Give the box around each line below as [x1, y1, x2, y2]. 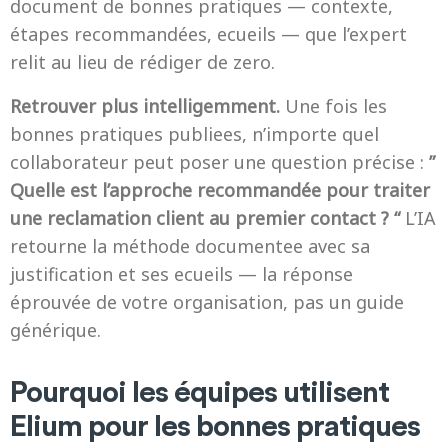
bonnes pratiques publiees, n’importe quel [10, 122, 379, 146]
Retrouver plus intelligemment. [10, 94, 280, 118]
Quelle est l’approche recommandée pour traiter [10, 178, 430, 202]
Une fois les [280, 94, 387, 118]
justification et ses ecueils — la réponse [10, 262, 353, 286]
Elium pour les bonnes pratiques [10, 405, 420, 444]
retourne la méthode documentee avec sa [10, 234, 370, 258]
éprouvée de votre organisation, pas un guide [10, 290, 404, 314]
